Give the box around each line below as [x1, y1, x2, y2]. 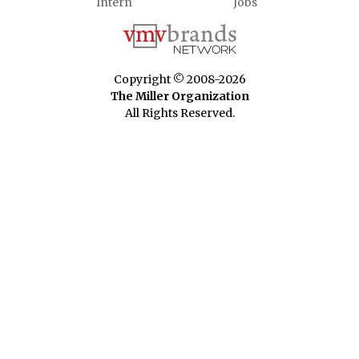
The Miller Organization [110, 89, 249, 104]
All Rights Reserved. [124, 106, 235, 121]
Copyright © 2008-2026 [113, 72, 246, 87]
